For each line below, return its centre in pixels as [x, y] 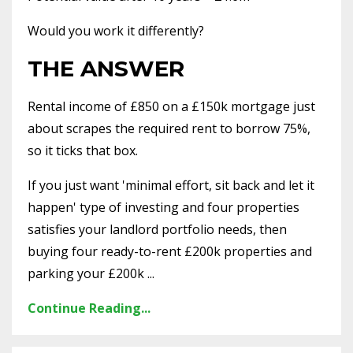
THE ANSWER [106, 68]
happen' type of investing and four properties [163, 207]
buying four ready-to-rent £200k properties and [170, 251]
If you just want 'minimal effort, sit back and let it [171, 185]
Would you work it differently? [116, 30]
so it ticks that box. [83, 150]
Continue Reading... [89, 308]
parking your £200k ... [91, 273]
